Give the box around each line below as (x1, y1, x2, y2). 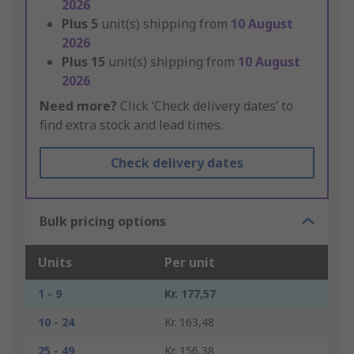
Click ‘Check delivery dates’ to (117, 97, 293, 115)
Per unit (164, 254, 215, 272)
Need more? (40, 97, 117, 115)
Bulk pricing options (40, 213, 166, 231)
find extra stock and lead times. (40, 116, 223, 134)
